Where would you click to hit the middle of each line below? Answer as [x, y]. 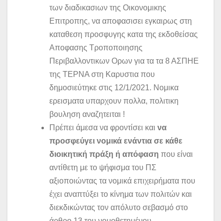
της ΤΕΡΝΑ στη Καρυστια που [102, 74]
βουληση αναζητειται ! [87, 114]
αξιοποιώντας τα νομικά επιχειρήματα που [122, 181]
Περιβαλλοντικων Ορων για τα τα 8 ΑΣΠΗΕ [124, 61]
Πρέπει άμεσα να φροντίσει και [103, 128]
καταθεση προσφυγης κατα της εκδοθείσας [124, 35]
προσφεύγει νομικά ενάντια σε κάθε [116, 141]
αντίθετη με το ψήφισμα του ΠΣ [103, 168]
